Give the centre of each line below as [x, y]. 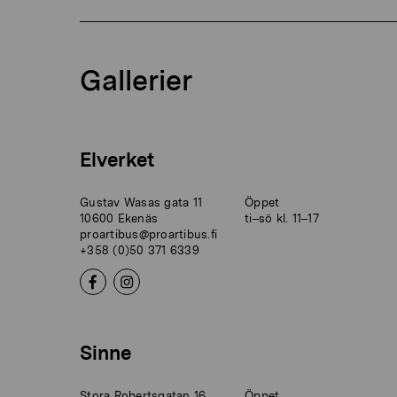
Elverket [117, 160]
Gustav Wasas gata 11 [141, 203]
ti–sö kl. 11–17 [282, 219]
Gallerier [136, 81]
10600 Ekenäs [119, 219]
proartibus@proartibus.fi [149, 235]
